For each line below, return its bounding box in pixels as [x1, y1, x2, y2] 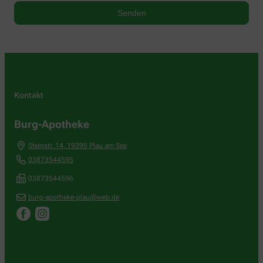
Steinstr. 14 [28, 141, 63, 150]
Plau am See [89, 141, 127, 150]
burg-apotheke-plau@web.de [28, 193, 119, 201]
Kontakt [14, 90, 43, 100]
